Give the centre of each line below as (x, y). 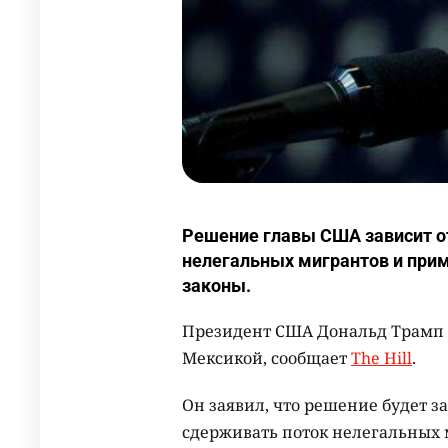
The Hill (381, 358)
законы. (216, 286)
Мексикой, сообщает (266, 358)
